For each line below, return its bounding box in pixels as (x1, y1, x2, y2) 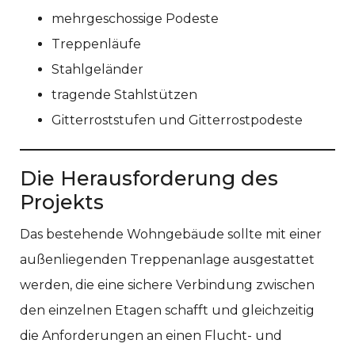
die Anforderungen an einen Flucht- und (20, 327, 282, 343)
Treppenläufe (52, 36, 141, 52)
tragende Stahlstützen (52, 86, 197, 102)
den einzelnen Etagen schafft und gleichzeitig (20, 302, 315, 318)
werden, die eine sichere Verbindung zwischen (20, 277, 315, 292)
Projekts (20, 189, 104, 214)
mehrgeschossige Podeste (52, 10, 219, 26)
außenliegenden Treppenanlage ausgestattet (20, 251, 315, 267)
